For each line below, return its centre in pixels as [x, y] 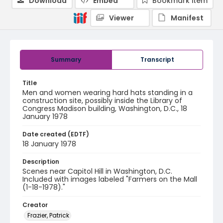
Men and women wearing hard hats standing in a [108, 93]
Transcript [157, 59]
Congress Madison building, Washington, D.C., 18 [105, 109]
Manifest [187, 18]
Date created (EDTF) [56, 134]
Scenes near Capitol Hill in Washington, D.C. [97, 171]
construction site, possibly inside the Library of [102, 101]
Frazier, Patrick [48, 215]
